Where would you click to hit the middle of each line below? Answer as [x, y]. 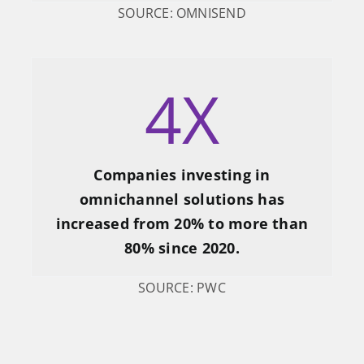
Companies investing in [182, 175]
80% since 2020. [182, 248]
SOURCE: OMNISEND [182, 13]
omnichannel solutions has [182, 199]
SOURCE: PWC [182, 288]
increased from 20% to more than [182, 224]
